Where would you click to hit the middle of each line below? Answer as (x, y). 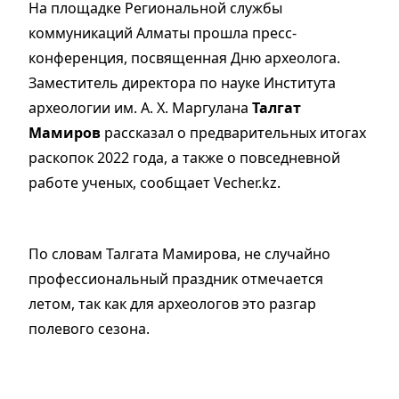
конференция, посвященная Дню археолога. (184, 58)
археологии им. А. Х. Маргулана (140, 108)
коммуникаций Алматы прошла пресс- (163, 33)
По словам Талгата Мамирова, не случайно (179, 254)
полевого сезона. (89, 329)
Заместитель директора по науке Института (182, 83)
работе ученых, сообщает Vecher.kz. (158, 183)
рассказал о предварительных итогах (233, 133)
